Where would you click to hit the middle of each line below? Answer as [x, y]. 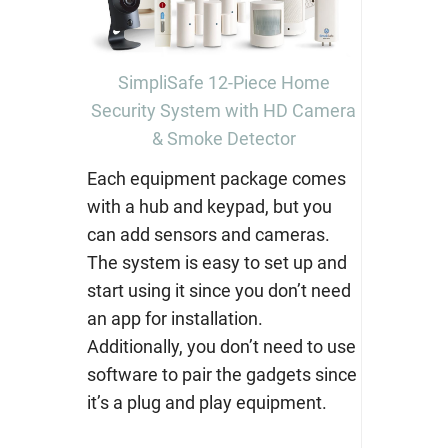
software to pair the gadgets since [221, 375]
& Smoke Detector [223, 139]
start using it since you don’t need [218, 291]
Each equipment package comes [216, 179]
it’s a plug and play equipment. [206, 403]
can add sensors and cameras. [208, 235]
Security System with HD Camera [223, 111]
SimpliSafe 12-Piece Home [223, 83]
